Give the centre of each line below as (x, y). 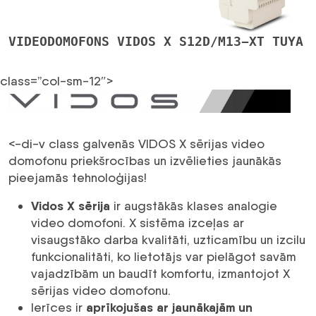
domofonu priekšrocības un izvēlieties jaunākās (145, 161)
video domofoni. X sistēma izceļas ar (138, 223)
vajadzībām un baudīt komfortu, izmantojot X (160, 274)
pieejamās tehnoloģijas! (78, 178)
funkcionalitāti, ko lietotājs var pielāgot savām (164, 257)
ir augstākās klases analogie (194, 206)
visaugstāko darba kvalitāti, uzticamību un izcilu (168, 240)
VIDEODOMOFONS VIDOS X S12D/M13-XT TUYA (156, 41)
